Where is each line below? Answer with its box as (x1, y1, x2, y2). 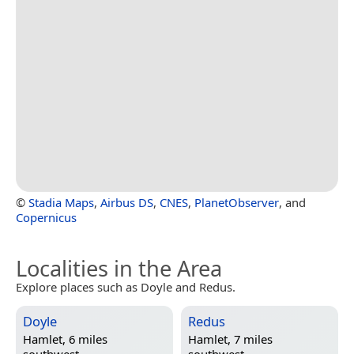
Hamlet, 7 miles (188, 331, 273, 348)
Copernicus (16, 209, 77, 225)
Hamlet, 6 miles (23, 331, 107, 348)
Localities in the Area (16, 253, 222, 283)
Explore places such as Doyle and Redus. (16, 278, 235, 295)
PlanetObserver (194, 194, 279, 210)
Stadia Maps (28, 194, 94, 210)
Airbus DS (100, 194, 153, 210)
